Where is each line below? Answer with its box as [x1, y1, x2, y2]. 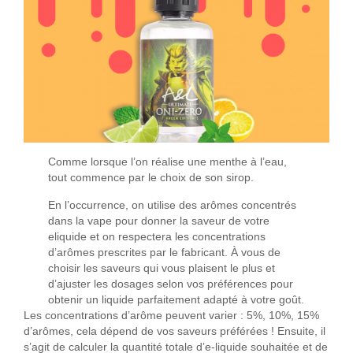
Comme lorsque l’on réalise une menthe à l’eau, [48, 156, 288, 169]
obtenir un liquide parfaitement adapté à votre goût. [48, 294, 305, 307]
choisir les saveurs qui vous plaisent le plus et [48, 262, 276, 275]
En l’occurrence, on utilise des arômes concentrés [48, 199, 297, 212]
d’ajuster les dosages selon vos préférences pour [48, 278, 294, 291]
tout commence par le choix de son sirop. [48, 172, 255, 184]
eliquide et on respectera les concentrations [48, 231, 266, 243]
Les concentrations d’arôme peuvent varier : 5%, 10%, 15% [24, 310, 319, 322]
